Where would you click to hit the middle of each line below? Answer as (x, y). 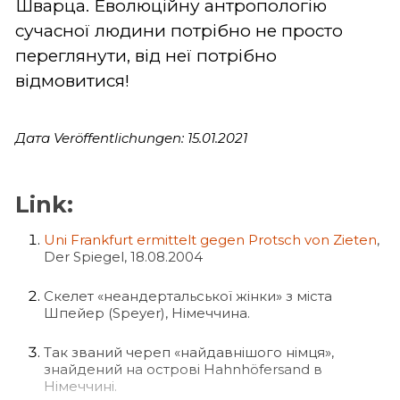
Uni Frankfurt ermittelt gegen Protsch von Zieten (210, 239)
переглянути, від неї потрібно (146, 55)
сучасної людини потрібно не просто (179, 30)
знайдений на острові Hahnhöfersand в (183, 369)
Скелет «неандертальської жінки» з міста (188, 296)
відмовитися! (72, 80)
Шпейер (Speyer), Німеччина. (147, 312)
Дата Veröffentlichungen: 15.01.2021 (131, 137)
